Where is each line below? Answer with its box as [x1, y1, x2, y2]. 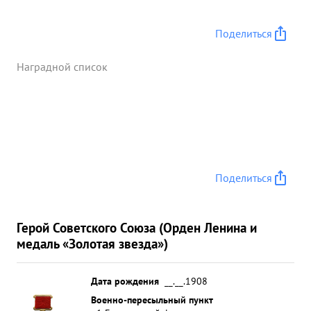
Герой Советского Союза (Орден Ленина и [17, 219, 257, 236]
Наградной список [17, 60, 108, 74]
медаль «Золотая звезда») [17, 235, 168, 252]
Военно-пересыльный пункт [91, 293, 213, 306]
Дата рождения [91, 274, 159, 287]
